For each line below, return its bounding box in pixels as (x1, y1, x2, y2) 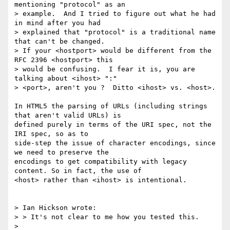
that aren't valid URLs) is (14, 111, 125, 120)
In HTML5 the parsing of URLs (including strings (14, 102, 207, 110)
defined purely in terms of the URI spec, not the (14, 121, 212, 129)
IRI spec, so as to (14, 130, 92, 138)
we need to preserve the (14, 148, 113, 157)
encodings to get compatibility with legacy (14, 158, 187, 166)
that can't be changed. (14, 37, 113, 46)
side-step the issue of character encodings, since (14, 139, 216, 147)
